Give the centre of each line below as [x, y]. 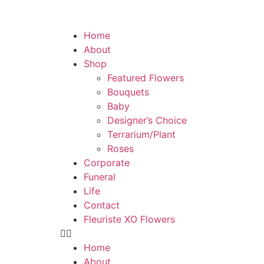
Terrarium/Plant [141, 135]
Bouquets [128, 92]
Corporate [107, 163]
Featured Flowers [146, 78]
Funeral [100, 177]
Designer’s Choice [147, 121]
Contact [102, 205]
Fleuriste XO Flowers [129, 220]
